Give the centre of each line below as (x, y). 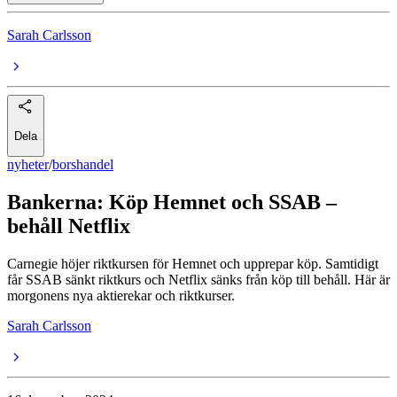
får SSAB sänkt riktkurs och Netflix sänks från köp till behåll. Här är (198, 280)
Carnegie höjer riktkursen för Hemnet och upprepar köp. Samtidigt (193, 264)
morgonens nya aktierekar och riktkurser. (121, 296)
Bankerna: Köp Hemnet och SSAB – (172, 202)
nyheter (28, 165)
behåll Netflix (69, 226)
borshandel (83, 165)
